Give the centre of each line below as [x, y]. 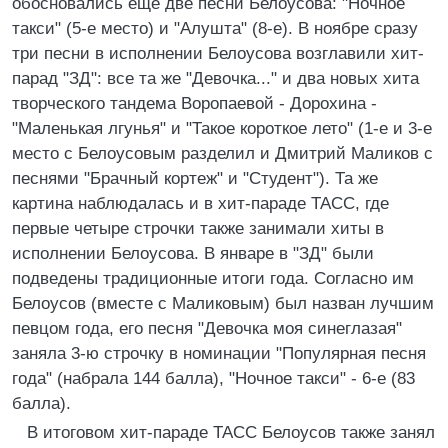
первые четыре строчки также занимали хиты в [198, 228]
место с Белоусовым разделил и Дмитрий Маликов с [222, 153]
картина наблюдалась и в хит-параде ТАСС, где [200, 203]
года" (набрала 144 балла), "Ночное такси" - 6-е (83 [213, 378]
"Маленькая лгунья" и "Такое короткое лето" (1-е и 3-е [222, 128]
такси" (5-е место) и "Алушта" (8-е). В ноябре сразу [215, 28]
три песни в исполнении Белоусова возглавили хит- [218, 53]
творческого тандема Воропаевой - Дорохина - [194, 103]
